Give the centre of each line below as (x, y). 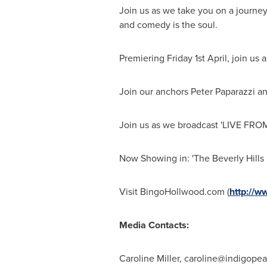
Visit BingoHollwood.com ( (174, 192)
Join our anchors (155, 91)
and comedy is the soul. (168, 25)
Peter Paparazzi (223, 91)
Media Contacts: (154, 225)
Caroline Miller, (151, 258)
